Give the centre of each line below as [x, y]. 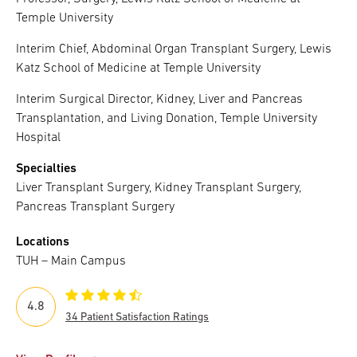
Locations [43, 243]
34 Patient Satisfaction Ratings [137, 318]
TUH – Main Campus [71, 262]
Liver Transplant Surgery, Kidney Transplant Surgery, [159, 188]
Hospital [38, 138]
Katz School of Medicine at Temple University [138, 69]
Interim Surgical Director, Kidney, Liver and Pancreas [159, 100]
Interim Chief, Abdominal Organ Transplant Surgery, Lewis [174, 50]
